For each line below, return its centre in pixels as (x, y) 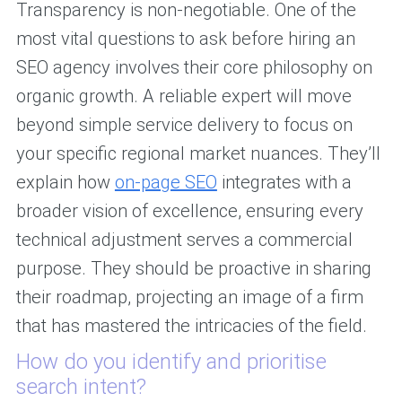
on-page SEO (166, 183)
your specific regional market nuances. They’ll (198, 154)
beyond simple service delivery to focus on (184, 125)
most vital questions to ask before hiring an (185, 39)
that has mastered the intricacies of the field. (191, 326)
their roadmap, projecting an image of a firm (189, 297)
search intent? (81, 387)
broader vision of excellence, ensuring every (189, 211)
